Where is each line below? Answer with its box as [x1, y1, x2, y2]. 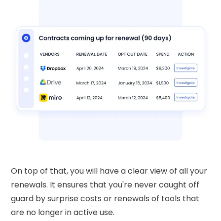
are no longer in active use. [11, 207, 115, 219]
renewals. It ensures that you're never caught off [11, 179, 200, 191]
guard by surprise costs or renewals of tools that [11, 193, 200, 205]
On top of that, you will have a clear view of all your [11, 165, 208, 177]
